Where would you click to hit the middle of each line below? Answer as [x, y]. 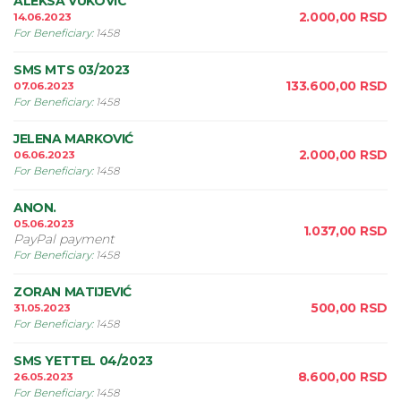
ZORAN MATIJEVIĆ [73, 292]
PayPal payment [64, 239]
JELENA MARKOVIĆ [73, 139]
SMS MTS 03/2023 [72, 70]
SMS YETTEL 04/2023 [83, 361]
